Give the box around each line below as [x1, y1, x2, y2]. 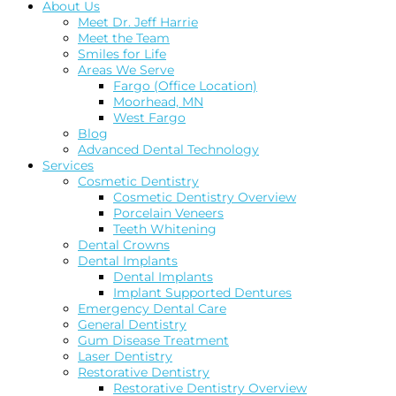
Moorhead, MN [113, 94, 203, 110]
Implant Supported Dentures [113, 285, 292, 301]
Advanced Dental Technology [78, 141, 259, 158]
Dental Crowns [78, 237, 170, 254]
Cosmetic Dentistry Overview [113, 189, 296, 206]
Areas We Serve [78, 62, 174, 79]
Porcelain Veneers [113, 205, 224, 222]
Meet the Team [78, 30, 170, 47]
